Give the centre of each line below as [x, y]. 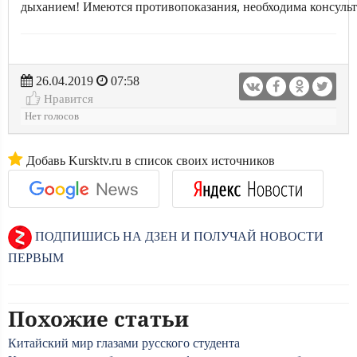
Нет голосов [52, 116]
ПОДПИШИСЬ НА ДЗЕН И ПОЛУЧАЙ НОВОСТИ [178, 236]
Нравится [67, 98]
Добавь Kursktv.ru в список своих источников [149, 161]
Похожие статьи [98, 319]
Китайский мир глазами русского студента [124, 343]
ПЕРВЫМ [36, 258]
